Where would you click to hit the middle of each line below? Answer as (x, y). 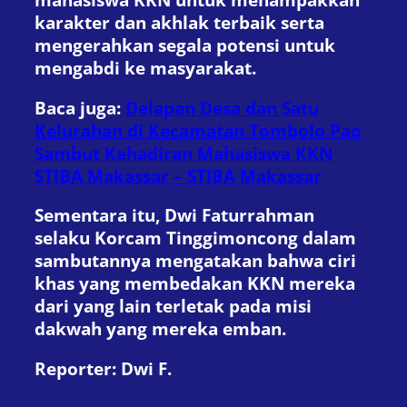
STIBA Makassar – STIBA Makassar (178, 175)
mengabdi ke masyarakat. (145, 68)
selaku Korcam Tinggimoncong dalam (195, 238)
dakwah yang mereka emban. (160, 329)
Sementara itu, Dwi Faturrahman (174, 215)
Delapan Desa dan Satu (222, 107)
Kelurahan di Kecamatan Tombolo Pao (198, 130)
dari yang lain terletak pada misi (173, 306)
